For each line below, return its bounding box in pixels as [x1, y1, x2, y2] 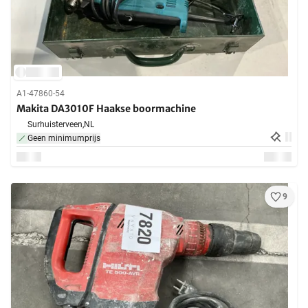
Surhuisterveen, [27, 120, 84, 130]
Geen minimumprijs [27, 133, 100, 144]
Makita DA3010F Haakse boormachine [16, 102, 196, 115]
